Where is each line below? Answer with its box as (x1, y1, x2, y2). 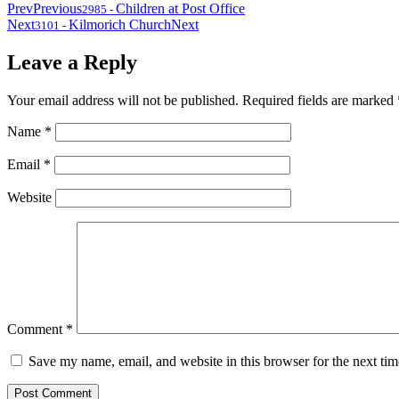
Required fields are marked (242, 93, 397, 109)
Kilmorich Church (69, 17, 171, 33)
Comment (7, 322, 66, 338)
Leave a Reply (7, 51, 137, 75)
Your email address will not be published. (7, 93, 239, 109)
